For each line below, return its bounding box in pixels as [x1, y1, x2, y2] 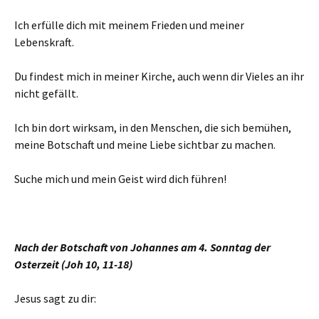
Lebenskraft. [14, 35, 74, 49]
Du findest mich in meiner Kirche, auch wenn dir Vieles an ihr [14, 69, 304, 83]
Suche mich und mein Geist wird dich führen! [14, 172, 226, 186]
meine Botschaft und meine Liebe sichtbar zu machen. [14, 137, 276, 152]
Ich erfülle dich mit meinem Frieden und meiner [14, 18, 244, 32]
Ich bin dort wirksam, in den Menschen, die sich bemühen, [14, 120, 291, 135]
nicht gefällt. [14, 86, 78, 100]
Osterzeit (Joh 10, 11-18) [14, 257, 132, 271]
